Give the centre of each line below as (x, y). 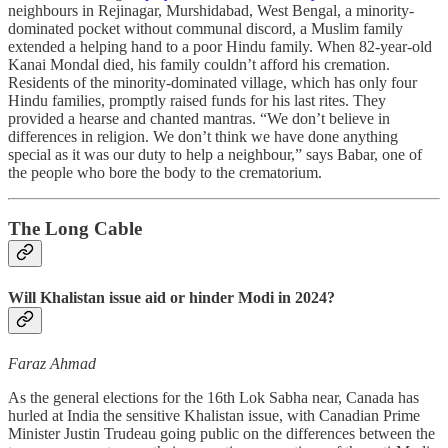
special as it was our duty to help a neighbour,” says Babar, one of (215, 154)
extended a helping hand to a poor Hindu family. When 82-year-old (220, 46)
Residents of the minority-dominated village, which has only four (212, 82)
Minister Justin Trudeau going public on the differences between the (221, 433)
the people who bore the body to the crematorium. (165, 172)
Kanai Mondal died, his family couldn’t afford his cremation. (199, 64)
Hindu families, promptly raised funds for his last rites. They (197, 100)
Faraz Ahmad (52, 363)
